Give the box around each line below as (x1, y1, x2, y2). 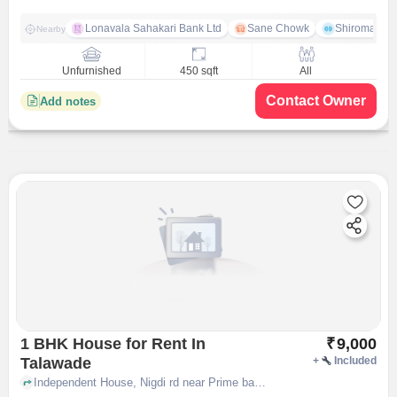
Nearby (35, 23, 66, 34)
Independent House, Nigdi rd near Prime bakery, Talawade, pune (253, 375, 266, 389)
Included (334, 354, 378, 367)
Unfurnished (61, 65, 121, 78)
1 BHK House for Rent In (19, 335, 191, 353)
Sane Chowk (246, 22, 309, 35)
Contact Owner (266, 93, 367, 108)
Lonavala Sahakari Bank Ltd (84, 22, 222, 35)
